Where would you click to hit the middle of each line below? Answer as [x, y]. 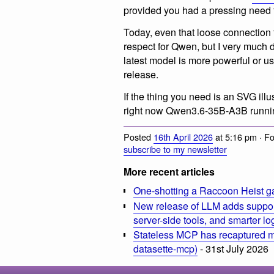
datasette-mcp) [165, 249]
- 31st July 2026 [233, 249]
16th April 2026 [183, 137]
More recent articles [169, 172]
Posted [139, 137]
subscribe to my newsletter [175, 149]
